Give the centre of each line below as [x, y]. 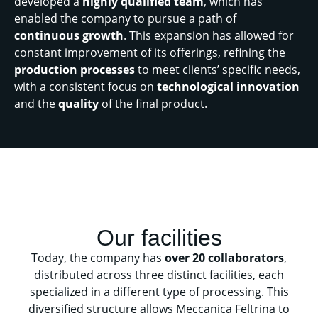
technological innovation [228, 87]
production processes [75, 70]
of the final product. [153, 104]
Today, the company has [98, 257]
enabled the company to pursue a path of [125, 19]
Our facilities [159, 237]
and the [36, 104]
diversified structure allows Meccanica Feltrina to [159, 308]
